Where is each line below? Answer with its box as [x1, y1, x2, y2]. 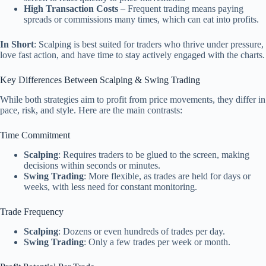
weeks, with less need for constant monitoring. [24, 182, 197, 192]
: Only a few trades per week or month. [84, 236, 230, 247]
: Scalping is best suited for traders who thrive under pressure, [34, 39, 264, 50]
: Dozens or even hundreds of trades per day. [58, 226, 225, 236]
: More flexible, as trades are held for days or [84, 171, 251, 182]
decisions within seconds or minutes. [24, 160, 160, 171]
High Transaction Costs [24, 4, 118, 14]
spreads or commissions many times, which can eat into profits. [24, 14, 259, 25]
